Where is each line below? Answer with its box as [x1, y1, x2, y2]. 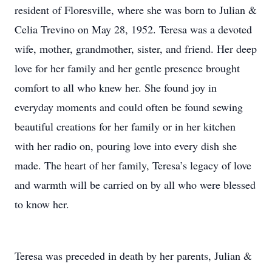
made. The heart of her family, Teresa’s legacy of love [15, 158, 251, 172]
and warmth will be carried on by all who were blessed [15, 177, 256, 192]
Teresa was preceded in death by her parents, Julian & [15, 248, 252, 263]
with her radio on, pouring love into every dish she [15, 138, 237, 153]
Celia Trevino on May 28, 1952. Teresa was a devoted [15, 22, 252, 36]
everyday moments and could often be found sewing [15, 100, 243, 114]
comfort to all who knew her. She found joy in [15, 80, 217, 95]
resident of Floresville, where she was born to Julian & [15, 2, 257, 17]
